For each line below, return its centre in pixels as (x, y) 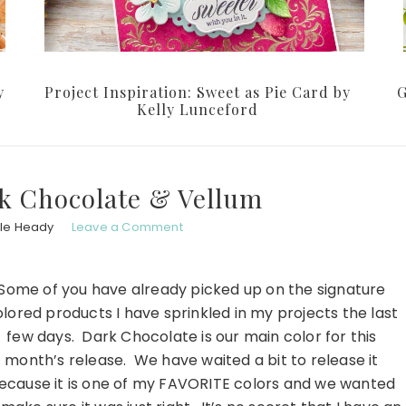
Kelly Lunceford (198, 110)
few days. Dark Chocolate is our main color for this (192, 337)
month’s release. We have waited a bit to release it (192, 361)
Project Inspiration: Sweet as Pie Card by (198, 92)
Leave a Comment (127, 227)
